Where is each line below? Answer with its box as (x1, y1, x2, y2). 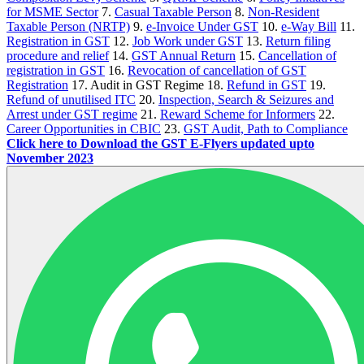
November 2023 (6, 150, 93, 165)
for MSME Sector (6, 4, 98, 19)
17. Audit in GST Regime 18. (68, 77, 227, 92)
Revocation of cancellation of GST (128, 63, 306, 77)
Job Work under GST (132, 33, 243, 48)
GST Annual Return (132, 48, 236, 63)
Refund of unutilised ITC (6, 92, 136, 106)
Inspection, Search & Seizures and (158, 92, 334, 106)
